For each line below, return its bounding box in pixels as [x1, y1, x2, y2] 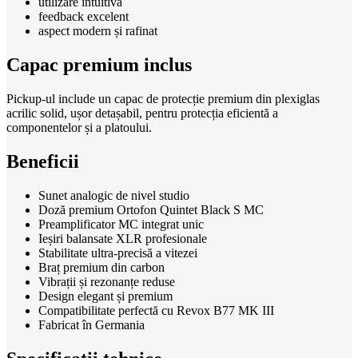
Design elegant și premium [38, 288, 173, 303]
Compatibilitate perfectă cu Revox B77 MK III [38, 303, 274, 317]
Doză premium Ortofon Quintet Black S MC [38, 202, 264, 217]
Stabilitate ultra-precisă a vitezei [38, 245, 197, 260]
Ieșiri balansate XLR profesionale [38, 231, 207, 245]
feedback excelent [38, 10, 129, 24]
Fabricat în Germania [38, 317, 145, 332]
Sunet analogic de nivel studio [38, 188, 189, 202]
